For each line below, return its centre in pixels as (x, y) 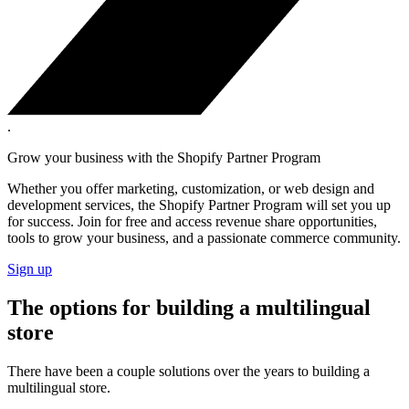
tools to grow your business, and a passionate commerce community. (204, 238)
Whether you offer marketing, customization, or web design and (191, 189)
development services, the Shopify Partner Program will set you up (199, 205)
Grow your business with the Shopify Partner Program (164, 158)
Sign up (30, 269)
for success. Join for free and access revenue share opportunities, (192, 222)
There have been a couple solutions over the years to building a (189, 372)
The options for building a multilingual (189, 308)
